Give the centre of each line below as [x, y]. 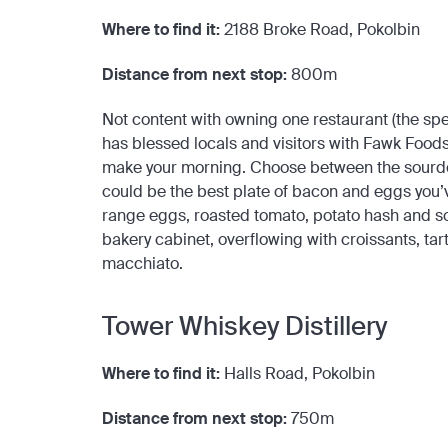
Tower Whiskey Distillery [244, 326]
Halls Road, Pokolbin [301, 373]
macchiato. [148, 263]
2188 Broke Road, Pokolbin [324, 30]
